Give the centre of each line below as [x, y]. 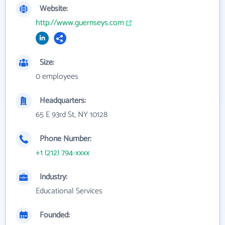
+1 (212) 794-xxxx [63, 153]
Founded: [55, 215]
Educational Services [69, 191]
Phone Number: [66, 139]
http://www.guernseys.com [80, 23]
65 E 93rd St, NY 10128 [72, 115]
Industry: [53, 177]
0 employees [57, 77]
